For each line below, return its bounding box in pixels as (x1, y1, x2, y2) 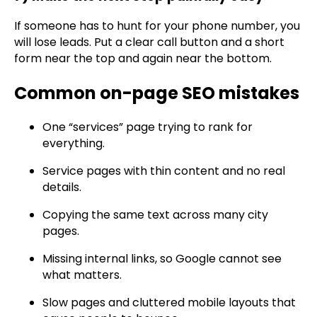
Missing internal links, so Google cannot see (42, 250, 282, 267)
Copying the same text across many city (42, 207, 268, 224)
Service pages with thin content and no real (42, 163, 285, 180)
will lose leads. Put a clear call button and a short (14, 34, 284, 51)
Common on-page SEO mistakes (14, 81, 299, 105)
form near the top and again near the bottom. (14, 50, 272, 67)
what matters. (42, 267, 122, 284)
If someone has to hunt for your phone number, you (14, 18, 300, 35)
